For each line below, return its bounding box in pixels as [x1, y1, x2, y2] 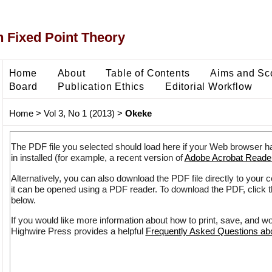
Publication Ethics [58, 80, 145, 92]
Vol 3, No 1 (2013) [43, 108, 115, 119]
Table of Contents [106, 67, 190, 78]
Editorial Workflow [165, 80, 253, 92]
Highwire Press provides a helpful [10, 226, 146, 237]
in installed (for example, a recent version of [10, 152, 185, 163]
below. [10, 194, 36, 205]
